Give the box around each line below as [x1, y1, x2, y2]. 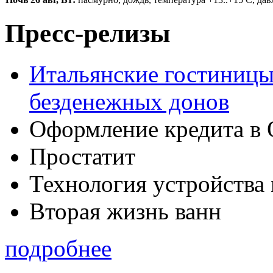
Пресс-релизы [5, 19, 171, 48]
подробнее [5, 235, 112, 262]
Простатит [29, 143, 135, 170]
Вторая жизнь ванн [29, 198, 221, 225]
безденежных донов [29, 88, 229, 115]
